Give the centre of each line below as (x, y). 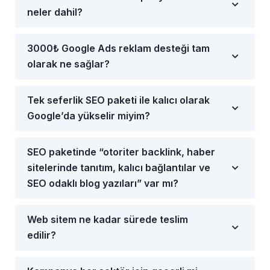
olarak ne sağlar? (68, 64)
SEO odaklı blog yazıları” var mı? (103, 183)
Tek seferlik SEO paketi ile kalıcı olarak (118, 100)
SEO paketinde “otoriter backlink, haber (121, 152)
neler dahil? (55, 12)
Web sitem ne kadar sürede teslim (108, 219)
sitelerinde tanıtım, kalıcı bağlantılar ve (119, 167)
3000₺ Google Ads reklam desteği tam (118, 48)
